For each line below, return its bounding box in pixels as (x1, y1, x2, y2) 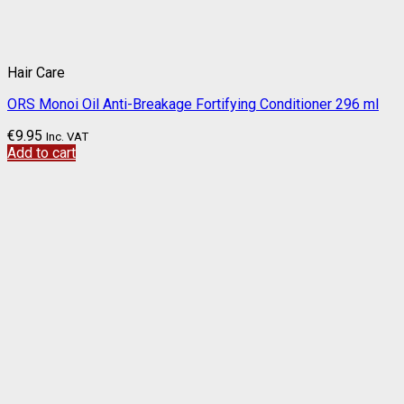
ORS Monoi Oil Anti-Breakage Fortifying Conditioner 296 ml (7, 96, 379, 114)
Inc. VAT (46, 130, 88, 144)
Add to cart (7, 144, 76, 162)
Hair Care (7, 64, 65, 82)
